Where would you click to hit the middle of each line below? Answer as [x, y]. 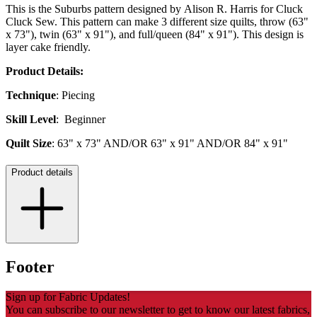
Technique [31, 96]
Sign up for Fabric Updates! [68, 297]
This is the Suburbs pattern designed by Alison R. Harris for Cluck [154, 9]
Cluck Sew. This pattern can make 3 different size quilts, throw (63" [157, 22]
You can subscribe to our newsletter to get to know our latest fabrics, [158, 310]
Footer [30, 267]
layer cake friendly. [50, 47]
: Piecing [77, 96]
